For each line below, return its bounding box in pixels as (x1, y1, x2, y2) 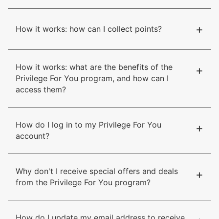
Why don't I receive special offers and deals (16, 166, 178, 176)
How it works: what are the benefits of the (16, 62, 173, 72)
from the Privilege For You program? (16, 177, 151, 187)
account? (16, 131, 49, 141)
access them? (16, 84, 66, 94)
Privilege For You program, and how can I (16, 73, 169, 83)
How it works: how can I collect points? (16, 23, 162, 34)
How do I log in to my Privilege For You (16, 119, 161, 130)
